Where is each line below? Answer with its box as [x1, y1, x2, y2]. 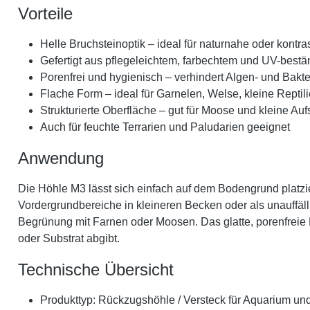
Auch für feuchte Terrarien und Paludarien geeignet [40, 120, 290, 133]
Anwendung [18, 148, 104, 167]
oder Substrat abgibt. [18, 232, 120, 244]
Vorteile [18, 3, 73, 23]
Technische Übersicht [18, 259, 174, 279]
